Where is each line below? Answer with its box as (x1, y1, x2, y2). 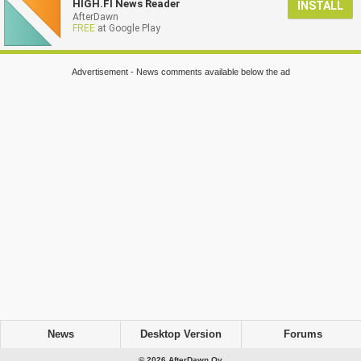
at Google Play (95, 23, 160, 35)
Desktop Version (139, 328, 222, 340)
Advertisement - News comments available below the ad (71, 67, 290, 77)
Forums (283, 328, 322, 340)
